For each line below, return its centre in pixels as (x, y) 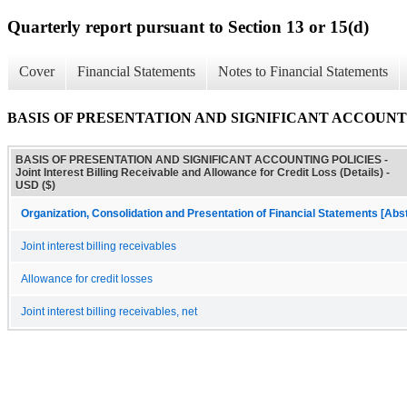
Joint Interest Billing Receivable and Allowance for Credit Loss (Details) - (203, 172)
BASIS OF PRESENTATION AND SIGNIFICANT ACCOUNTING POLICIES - (202, 159)
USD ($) (35, 185)
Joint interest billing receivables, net (109, 311)
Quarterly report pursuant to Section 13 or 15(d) (188, 26)
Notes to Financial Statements (303, 72)
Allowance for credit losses (87, 278)
